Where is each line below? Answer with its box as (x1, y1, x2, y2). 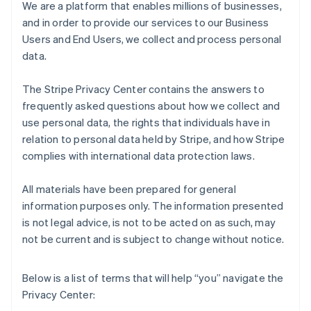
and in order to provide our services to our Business (22, 15, 269, 29)
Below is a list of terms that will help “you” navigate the (22, 271, 284, 285)
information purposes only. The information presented (22, 199, 284, 212)
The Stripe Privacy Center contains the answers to (22, 82, 264, 96)
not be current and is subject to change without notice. (22, 232, 285, 246)
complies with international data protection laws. (22, 149, 255, 162)
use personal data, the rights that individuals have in (22, 115, 270, 129)
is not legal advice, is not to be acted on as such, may (22, 215, 276, 229)
